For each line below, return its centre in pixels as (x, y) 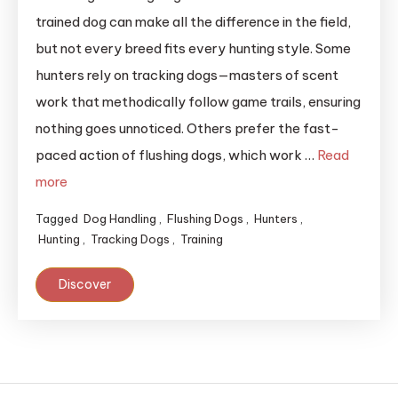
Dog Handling (120, 219)
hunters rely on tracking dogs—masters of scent (187, 76)
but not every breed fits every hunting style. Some (193, 49)
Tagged (58, 219)
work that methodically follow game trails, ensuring (198, 102)
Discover (85, 285)
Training (202, 239)
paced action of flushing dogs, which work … (176, 155)
